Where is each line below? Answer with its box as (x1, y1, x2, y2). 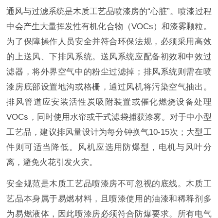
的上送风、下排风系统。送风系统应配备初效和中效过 (6, 52, 212, 62)
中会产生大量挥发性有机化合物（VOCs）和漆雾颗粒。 (6, 22, 212, 32)
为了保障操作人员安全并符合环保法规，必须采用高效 (6, 37, 212, 47)
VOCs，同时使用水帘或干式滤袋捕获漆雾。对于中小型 (6, 112, 212, 122)
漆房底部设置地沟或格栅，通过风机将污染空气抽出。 (6, 82, 212, 92)
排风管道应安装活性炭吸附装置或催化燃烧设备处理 (6, 97, 212, 107)
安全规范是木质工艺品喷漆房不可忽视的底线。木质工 (6, 179, 212, 189)
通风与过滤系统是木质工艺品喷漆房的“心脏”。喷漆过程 (6, 7, 212, 17)
